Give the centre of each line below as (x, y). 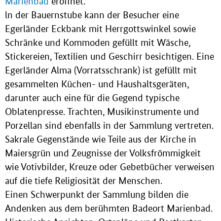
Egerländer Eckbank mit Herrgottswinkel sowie (100, 29)
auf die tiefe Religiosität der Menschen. (84, 181)
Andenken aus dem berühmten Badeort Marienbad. (109, 208)
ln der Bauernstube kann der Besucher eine (92, 15)
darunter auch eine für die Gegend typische (92, 98)
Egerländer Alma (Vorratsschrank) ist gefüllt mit (101, 70)
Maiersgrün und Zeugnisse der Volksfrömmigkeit (103, 153)
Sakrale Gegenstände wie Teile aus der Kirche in (101, 139)
